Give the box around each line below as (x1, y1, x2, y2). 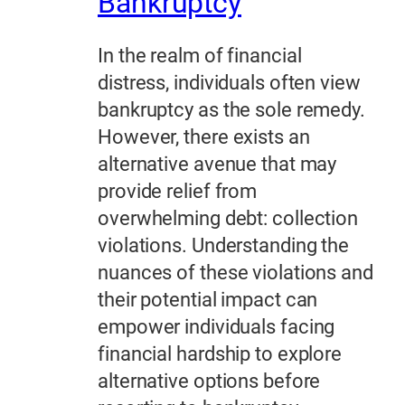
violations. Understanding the (98, 234, 350, 258)
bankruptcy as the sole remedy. (98, 99, 365, 122)
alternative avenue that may (98, 153, 337, 176)
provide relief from (98, 180, 258, 203)
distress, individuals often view (98, 71, 361, 95)
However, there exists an (98, 126, 310, 149)
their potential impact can (98, 288, 318, 312)
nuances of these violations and (98, 261, 373, 285)
